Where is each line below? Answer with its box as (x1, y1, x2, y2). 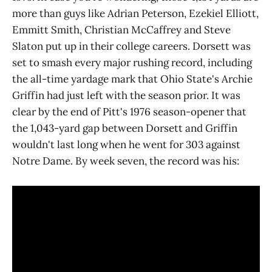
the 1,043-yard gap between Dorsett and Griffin (12, 121, 237, 135)
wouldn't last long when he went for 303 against (12, 137, 240, 151)
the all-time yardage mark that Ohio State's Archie (12, 72, 253, 86)
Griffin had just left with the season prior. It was (12, 88, 240, 102)
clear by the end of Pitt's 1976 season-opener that (12, 104, 246, 118)
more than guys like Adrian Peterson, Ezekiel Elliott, (12, 6, 259, 20)
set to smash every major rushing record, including (12, 55, 252, 69)
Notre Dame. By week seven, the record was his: (12, 154, 239, 168)
